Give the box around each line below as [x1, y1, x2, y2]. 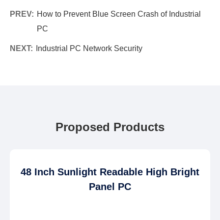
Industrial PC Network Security [36, 44, 142, 53]
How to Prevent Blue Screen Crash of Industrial [37, 10, 201, 18]
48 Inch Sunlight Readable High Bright [21, 166, 199, 177]
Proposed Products [55, 120, 165, 134]
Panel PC [89, 181, 131, 192]
